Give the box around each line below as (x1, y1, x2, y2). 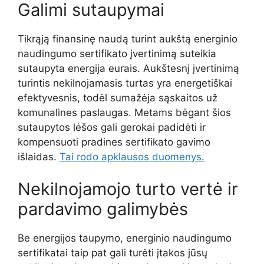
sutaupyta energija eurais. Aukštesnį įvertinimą (18, 62, 239, 74)
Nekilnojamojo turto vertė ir (18, 179, 238, 200)
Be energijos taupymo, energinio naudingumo (18, 232, 232, 245)
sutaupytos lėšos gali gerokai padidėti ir (18, 121, 206, 133)
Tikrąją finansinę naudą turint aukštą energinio (18, 32, 237, 45)
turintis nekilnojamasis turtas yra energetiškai (18, 77, 232, 89)
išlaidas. (18, 150, 60, 163)
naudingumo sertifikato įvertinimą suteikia (18, 47, 216, 60)
